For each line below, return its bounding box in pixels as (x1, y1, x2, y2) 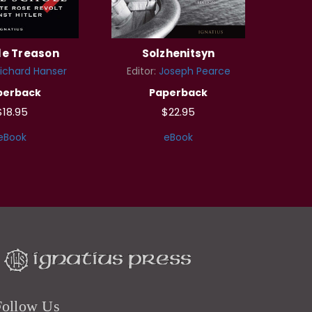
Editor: (126, 63, 159, 78)
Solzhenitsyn (141, 45, 215, 61)
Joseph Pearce (158, 63, 231, 78)
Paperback (149, 85, 208, 100)
